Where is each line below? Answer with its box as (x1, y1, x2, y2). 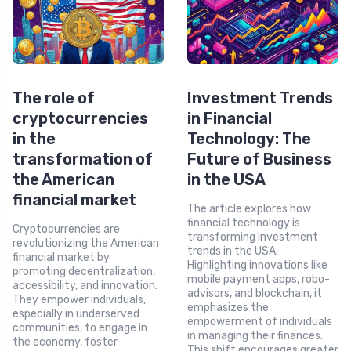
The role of (13, 89, 95, 108)
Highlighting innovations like (187, 259, 327, 273)
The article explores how (187, 202, 311, 216)
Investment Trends (187, 89, 333, 108)
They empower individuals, (13, 293, 146, 307)
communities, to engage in (13, 321, 147, 335)
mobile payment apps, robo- (187, 273, 330, 287)
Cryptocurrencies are (13, 223, 120, 237)
